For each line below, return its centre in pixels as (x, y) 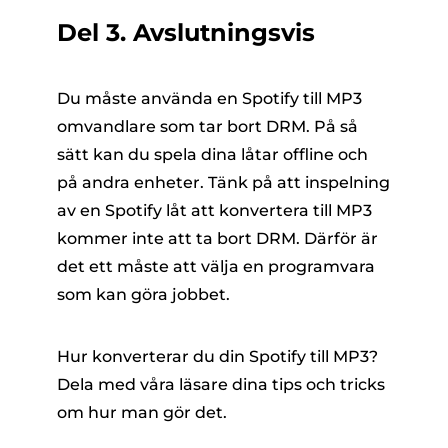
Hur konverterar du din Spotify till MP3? (217, 357)
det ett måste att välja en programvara (215, 267)
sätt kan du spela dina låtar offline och (212, 155)
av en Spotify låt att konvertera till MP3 (214, 211)
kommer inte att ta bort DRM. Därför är (217, 239)
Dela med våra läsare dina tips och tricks (220, 385)
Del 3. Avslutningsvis (185, 33)
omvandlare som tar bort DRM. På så (207, 127)
